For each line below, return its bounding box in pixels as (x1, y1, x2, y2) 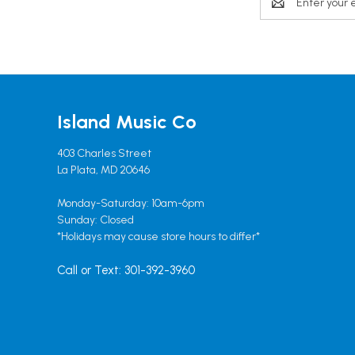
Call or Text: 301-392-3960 (57, 262, 195, 277)
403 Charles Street (57, 146, 151, 160)
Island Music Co (57, 109, 197, 133)
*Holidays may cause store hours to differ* (57, 229, 260, 243)
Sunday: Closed (57, 212, 134, 227)
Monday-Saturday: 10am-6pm (57, 196, 204, 210)
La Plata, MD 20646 (57, 162, 150, 177)
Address (260, 4, 300, 18)
